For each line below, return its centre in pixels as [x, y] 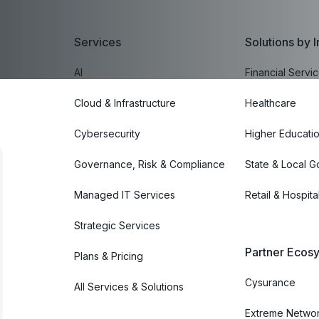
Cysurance [270, 282]
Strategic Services [117, 225]
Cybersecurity [107, 133]
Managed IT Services [125, 194]
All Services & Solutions [129, 286]
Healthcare [271, 103]
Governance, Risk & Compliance [150, 164]
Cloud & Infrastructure [125, 103]
